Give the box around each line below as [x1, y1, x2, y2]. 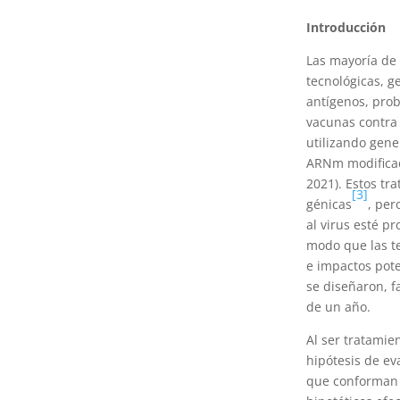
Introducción [305, 18, 386, 36]
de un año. [305, 297, 371, 315]
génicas [305, 195, 352, 212]
